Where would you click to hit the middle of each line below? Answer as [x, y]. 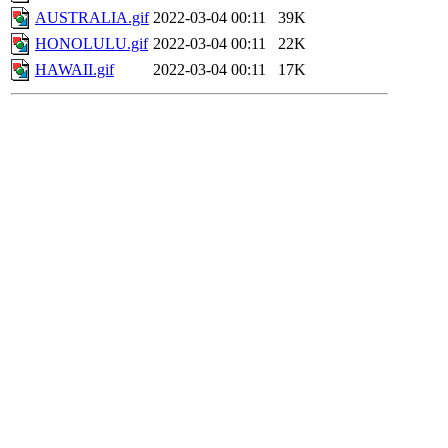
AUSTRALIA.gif [92, 18]
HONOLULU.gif [91, 44]
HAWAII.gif [74, 70]
